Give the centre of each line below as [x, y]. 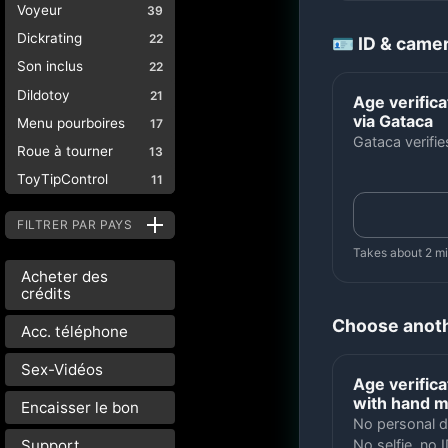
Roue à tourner [65, 150]
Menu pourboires [71, 122]
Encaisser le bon [80, 407]
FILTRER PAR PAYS [75, 225]
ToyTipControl [62, 179]
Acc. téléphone [74, 331]
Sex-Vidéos [62, 369]
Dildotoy [43, 94]
